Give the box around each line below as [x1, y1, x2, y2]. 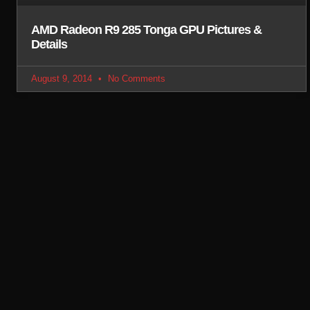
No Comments [105, 73, 165, 84]
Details [31, 37, 67, 51]
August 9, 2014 [31, 73, 95, 84]
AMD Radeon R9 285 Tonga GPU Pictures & [31, 22, 262, 37]
